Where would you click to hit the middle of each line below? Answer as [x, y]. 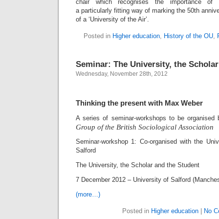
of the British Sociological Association [156, 127]
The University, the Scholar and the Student [139, 165]
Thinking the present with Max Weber [139, 103]
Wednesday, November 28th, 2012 [122, 74]
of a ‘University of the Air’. [112, 19]
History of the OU [188, 36]
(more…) [88, 194]
